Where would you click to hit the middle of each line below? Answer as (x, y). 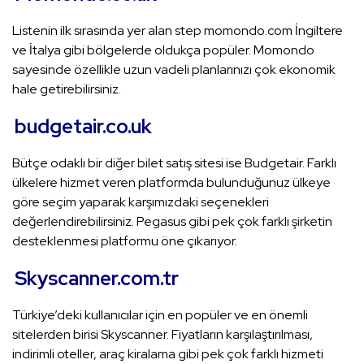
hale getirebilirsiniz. (67, 89)
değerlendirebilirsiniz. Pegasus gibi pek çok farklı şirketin (172, 222)
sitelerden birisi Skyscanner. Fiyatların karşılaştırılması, (162, 335)
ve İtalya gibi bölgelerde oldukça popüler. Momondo (163, 50)
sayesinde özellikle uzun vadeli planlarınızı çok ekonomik (174, 70)
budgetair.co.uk (83, 127)
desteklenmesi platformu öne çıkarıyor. (125, 241)
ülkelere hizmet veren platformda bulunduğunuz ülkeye (171, 183)
